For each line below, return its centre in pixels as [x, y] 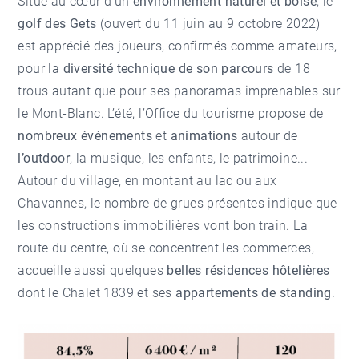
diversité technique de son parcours [168, 68]
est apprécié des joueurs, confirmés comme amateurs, [177, 46]
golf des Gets [57, 23]
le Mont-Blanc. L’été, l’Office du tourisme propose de [171, 113]
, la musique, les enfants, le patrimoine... [189, 158]
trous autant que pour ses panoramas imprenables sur [179, 91]
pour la [40, 68]
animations [204, 135]
